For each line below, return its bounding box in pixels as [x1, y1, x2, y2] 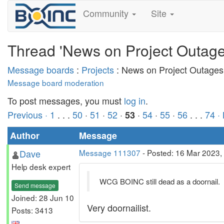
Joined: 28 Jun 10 [11, 191, 74, 203]
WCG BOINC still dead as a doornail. [99, 176, 220, 186]
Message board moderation [7, 77, 104, 88]
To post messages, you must [7, 94, 124, 107]
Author [10, 129, 39, 142]
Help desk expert [11, 161, 70, 172]
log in [124, 94, 145, 107]
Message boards [7, 63, 74, 76]
